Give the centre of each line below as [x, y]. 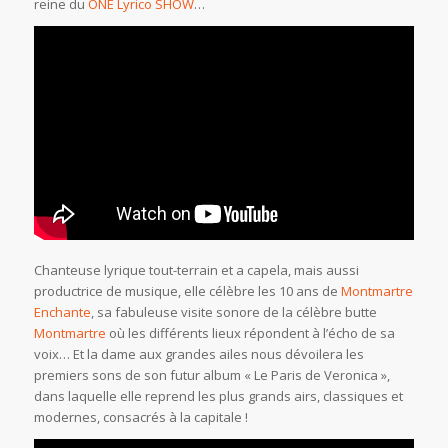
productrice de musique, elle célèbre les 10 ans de [187, 291]
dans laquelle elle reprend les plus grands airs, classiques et [218, 396]
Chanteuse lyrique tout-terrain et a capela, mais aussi [196, 270]
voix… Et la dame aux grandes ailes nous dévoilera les [198, 354]
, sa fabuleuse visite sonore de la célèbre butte [233, 312]
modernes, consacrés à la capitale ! [140, 417]
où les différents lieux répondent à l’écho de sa [250, 333]
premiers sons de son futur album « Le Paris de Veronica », [211, 375]
